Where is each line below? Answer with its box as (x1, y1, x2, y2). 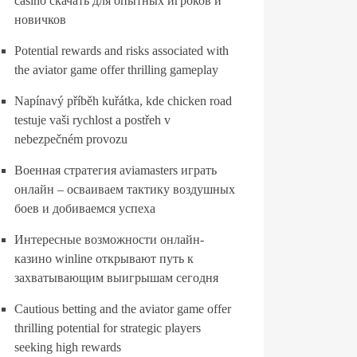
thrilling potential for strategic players (14, 321, 201, 335)
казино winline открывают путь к (14, 252, 194, 265)
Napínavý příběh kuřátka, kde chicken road (14, 94, 232, 108)
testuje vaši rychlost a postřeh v (14, 113, 171, 127)
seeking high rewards (14, 340, 121, 354)
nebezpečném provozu (14, 132, 127, 146)
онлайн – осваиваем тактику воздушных (14, 182, 235, 196)
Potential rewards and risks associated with (14, 44, 229, 57)
